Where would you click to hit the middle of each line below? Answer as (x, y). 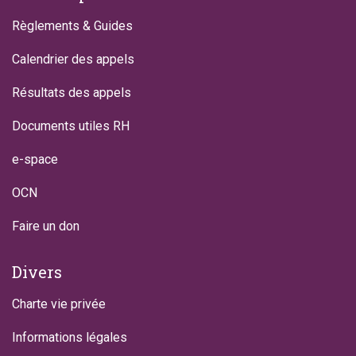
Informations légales (70, 338)
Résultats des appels (72, 93)
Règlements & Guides (72, 26)
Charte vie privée (59, 304)
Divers (37, 272)
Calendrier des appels (73, 60)
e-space (35, 160)
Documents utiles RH (71, 126)
